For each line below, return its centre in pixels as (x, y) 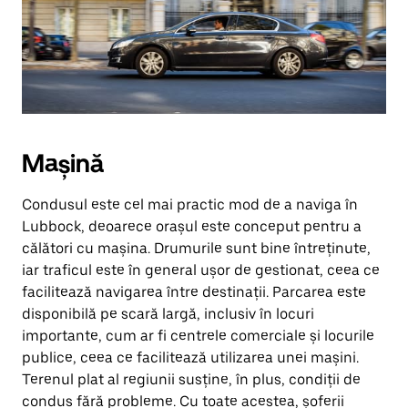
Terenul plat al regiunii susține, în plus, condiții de (191, 379)
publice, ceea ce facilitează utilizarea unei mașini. (190, 357)
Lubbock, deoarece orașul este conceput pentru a (192, 226)
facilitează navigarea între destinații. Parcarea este (194, 292)
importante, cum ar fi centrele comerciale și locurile (198, 336)
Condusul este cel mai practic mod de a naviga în (190, 204)
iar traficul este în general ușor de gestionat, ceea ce (201, 270)
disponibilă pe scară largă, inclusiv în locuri (168, 314)
